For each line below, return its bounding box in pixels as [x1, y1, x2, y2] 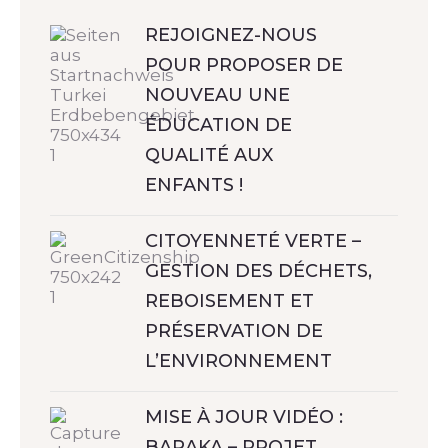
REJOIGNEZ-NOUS [145, 23, 317, 46]
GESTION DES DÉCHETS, [145, 259, 372, 282]
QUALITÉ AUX [145, 143, 273, 166]
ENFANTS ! [145, 173, 243, 196]
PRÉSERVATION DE [145, 319, 323, 342]
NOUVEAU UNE [145, 83, 290, 106]
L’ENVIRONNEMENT [145, 349, 332, 372]
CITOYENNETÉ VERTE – [145, 229, 361, 252]
